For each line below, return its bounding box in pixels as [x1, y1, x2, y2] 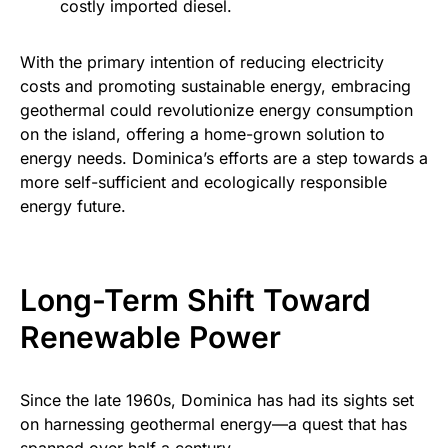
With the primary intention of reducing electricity [20, 52, 384, 73]
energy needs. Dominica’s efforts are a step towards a [20, 148, 428, 169]
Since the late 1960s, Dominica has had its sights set [20, 390, 414, 411]
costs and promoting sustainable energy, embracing [20, 76, 411, 97]
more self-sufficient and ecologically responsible [20, 172, 387, 193]
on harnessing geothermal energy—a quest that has [20, 414, 407, 435]
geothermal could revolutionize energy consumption [20, 100, 413, 121]
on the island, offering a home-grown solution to [20, 124, 385, 145]
